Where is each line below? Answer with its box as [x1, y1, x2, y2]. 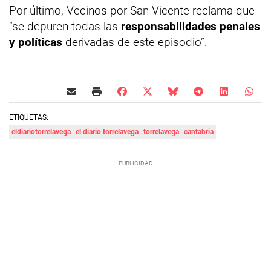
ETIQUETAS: [9, 113, 48, 122]
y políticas [9, 35, 62, 50]
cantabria [184, 128, 214, 137]
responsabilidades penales [121, 19, 260, 34]
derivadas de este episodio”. [62, 35, 207, 50]
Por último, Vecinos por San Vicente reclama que [9, 4, 255, 18]
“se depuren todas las [9, 19, 121, 34]
